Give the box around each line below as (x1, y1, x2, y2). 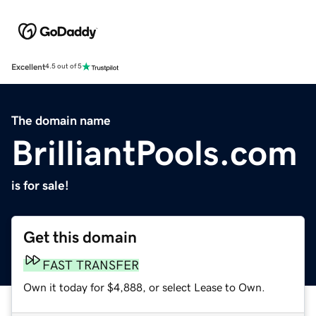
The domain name (11, 114, 111, 127)
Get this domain (23, 229, 137, 245)
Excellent (11, 62, 45, 71)
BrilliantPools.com (11, 135, 298, 171)
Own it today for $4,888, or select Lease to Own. (23, 281, 265, 293)
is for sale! (11, 178, 69, 192)
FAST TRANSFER (42, 258, 139, 272)
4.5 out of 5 (45, 63, 82, 71)
